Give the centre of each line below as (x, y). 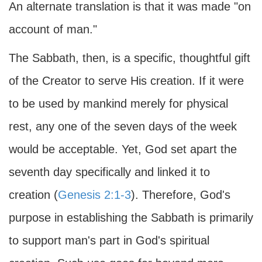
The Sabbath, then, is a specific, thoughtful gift (130, 58)
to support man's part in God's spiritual (109, 240)
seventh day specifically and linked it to (109, 172)
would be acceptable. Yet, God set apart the (123, 149)
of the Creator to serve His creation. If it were (126, 81)
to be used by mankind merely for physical (118, 104)
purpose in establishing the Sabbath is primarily (131, 218)
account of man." (53, 29)
